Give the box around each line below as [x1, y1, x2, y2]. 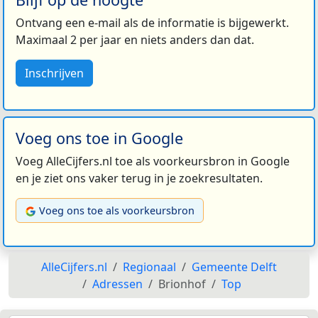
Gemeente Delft [192, 259, 277, 275]
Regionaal [123, 259, 176, 275]
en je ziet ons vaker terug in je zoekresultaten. [16, 170, 263, 187]
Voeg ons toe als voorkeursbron [39, 204, 194, 218]
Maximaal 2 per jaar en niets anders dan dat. [16, 32, 254, 48]
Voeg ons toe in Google [16, 128, 183, 149]
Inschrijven [25, 65, 84, 82]
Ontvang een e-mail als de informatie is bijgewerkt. [16, 15, 289, 31]
